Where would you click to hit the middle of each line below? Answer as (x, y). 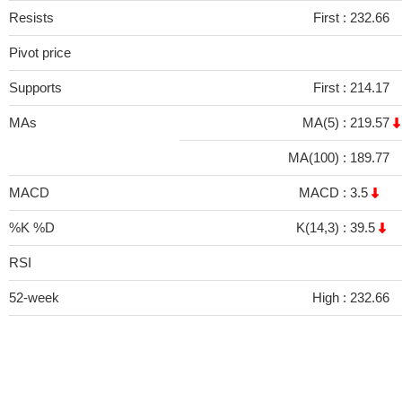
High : (331, 297)
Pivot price (40, 52)
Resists (31, 17)
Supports (35, 87)
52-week (34, 297)
